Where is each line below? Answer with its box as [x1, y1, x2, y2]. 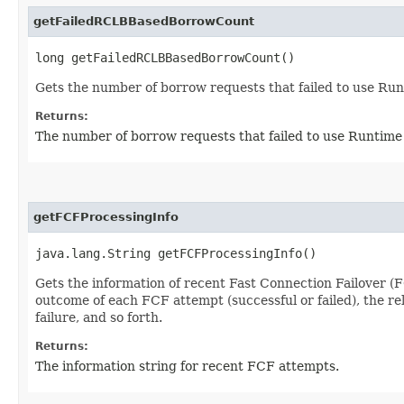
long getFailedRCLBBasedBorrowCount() [35, 50, 295, 65]
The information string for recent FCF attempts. [35, 358, 339, 373]
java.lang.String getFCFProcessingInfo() [35, 245, 317, 261]
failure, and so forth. [35, 309, 162, 325]
